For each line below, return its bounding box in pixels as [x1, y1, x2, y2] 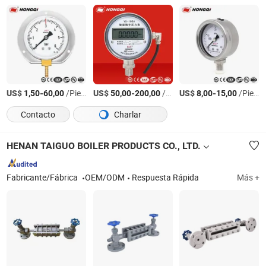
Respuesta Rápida [132, 172, 199, 183]
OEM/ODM [85, 172, 125, 183]
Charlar [112, 109, 141, 120]
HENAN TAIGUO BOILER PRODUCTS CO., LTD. [7, 140, 201, 151]
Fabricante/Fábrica [7, 172, 80, 183]
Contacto [21, 109, 56, 120]
